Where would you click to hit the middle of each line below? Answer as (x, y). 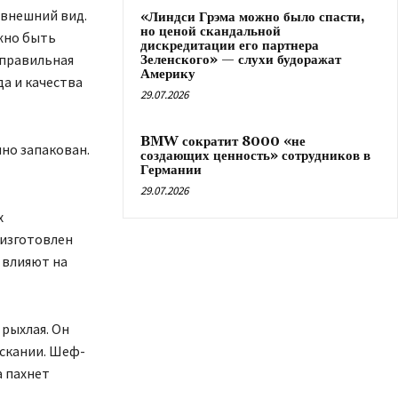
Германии (171, 170)
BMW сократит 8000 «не (223, 142)
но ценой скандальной (211, 32)
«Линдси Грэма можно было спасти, (253, 17)
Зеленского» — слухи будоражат (241, 60)
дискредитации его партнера (230, 46)
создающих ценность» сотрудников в (255, 156)
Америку (168, 74)
